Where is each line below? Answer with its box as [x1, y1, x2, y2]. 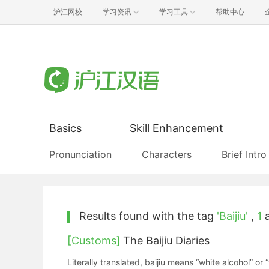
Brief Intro [222, 148, 267, 160]
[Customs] [67, 234, 121, 247]
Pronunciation [49, 148, 112, 160]
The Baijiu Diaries [123, 234, 210, 247]
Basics [49, 122, 82, 134]
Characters [142, 148, 192, 160]
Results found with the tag [79, 210, 217, 222]
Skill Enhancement [130, 122, 223, 134]
